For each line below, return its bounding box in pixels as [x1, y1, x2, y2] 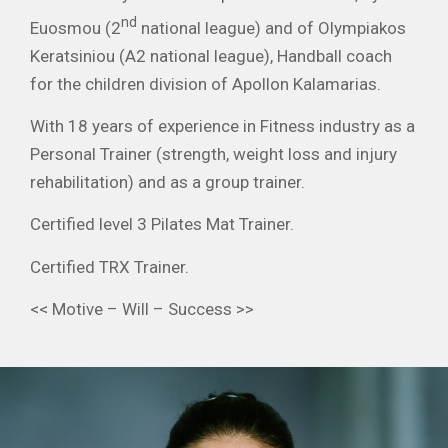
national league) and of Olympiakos [137, 17, 406, 38]
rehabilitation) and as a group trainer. [30, 171, 305, 192]
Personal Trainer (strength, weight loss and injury [30, 143, 397, 164]
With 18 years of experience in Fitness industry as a [30, 115, 415, 136]
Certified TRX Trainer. [30, 256, 189, 277]
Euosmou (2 [30, 17, 121, 38]
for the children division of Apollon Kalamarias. [30, 73, 381, 94]
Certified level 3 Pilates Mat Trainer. [30, 214, 294, 235]
